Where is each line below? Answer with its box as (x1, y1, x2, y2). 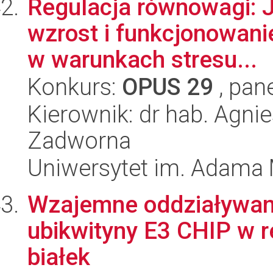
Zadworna (27, 127, 131, 154)
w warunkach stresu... (27, 46, 257, 73)
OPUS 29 (122, 73, 213, 101)
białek (27, 243, 90, 271)
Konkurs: (27, 73, 122, 101)
